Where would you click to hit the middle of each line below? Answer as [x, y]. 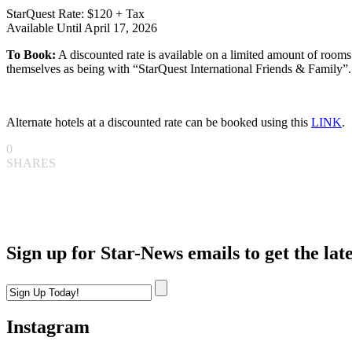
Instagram [48, 326]
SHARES [31, 163]
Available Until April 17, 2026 [82, 28]
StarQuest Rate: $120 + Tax [75, 14]
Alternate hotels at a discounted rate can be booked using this [159, 123]
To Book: [31, 55]
